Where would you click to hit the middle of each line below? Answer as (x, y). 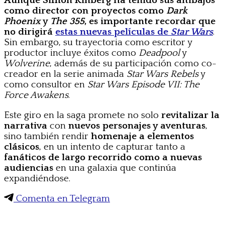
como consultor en (46, 84)
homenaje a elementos (142, 136)
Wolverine (27, 63)
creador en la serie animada (65, 74)
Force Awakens (36, 95)
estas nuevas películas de (113, 32)
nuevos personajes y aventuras (137, 126)
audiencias (29, 168)
